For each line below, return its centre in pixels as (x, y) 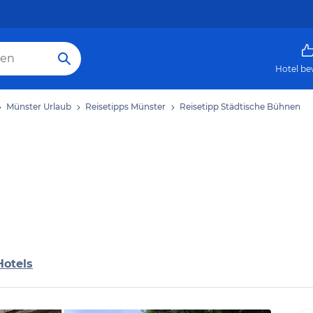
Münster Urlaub (39, 107)
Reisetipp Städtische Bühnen (240, 107)
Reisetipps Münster (125, 107)
